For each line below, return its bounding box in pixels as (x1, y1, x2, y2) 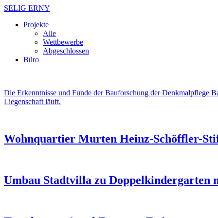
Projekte (23, 20, 49, 29)
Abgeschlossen (43, 47, 89, 55)
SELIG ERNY (4, 4, 50, 12)
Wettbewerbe (43, 38, 83, 46)
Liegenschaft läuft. (4, 97, 61, 106)
